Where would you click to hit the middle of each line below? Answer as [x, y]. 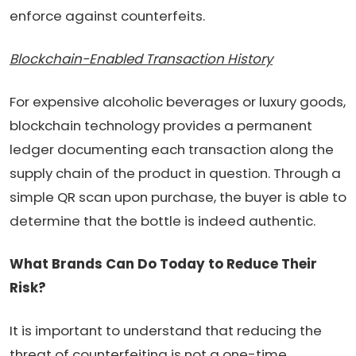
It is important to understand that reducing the [166, 330]
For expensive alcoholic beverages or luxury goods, [178, 101]
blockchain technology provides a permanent [161, 125]
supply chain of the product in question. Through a [175, 173]
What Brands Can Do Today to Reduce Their [163, 263]
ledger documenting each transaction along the [172, 149]
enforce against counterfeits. [107, 15]
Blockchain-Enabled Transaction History [141, 58]
